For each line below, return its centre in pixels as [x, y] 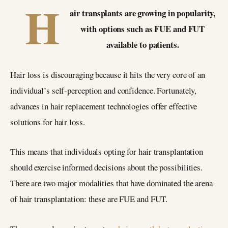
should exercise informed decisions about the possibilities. [107, 167]
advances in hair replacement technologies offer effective [104, 106]
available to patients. [142, 45]
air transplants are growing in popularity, [143, 13]
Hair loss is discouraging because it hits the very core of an [108, 74]
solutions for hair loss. [48, 122]
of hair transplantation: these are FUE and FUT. [89, 199]
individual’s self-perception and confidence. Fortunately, [104, 90]
